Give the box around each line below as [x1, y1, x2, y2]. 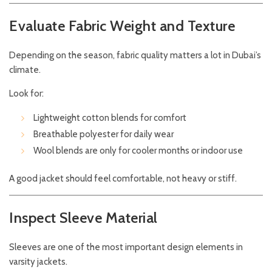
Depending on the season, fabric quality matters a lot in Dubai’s [9, 50, 261, 61]
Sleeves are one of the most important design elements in [9, 242, 243, 253]
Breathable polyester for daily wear [33, 129, 174, 140]
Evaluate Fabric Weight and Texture [9, 17, 235, 35]
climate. [9, 64, 41, 76]
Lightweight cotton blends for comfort [33, 112, 186, 124]
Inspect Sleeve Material [9, 209, 158, 227]
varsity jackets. [9, 256, 67, 268]
